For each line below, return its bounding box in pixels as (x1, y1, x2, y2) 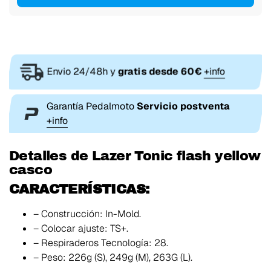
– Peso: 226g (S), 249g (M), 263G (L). (33, 251, 192, 264)
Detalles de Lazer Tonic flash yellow (9, 148, 261, 164)
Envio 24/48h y (47, 65, 118, 78)
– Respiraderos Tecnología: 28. (33, 237, 168, 250)
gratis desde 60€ (118, 65, 201, 78)
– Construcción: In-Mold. (33, 207, 141, 221)
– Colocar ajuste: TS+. (33, 222, 128, 235)
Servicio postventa (137, 100, 230, 113)
